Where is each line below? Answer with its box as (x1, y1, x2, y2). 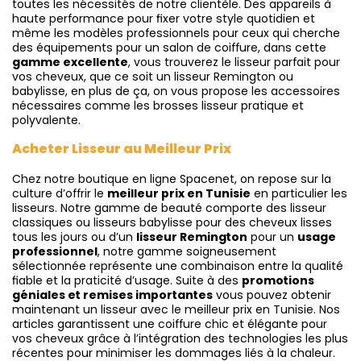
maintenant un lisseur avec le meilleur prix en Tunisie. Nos (12, 301, 340, 318)
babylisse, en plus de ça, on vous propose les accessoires (12, 83, 340, 100)
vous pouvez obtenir (213, 287, 331, 304)
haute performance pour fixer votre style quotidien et (12, 10, 315, 27)
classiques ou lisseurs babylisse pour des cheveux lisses (12, 214, 332, 231)
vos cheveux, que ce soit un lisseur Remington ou (12, 68, 293, 85)
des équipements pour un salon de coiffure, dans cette (12, 39, 326, 56)
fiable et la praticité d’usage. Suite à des (12, 272, 242, 289)
